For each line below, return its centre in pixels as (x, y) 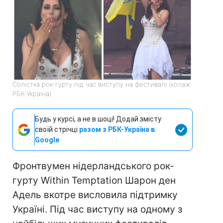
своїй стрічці (57, 130)
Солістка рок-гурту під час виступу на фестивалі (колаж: (102, 84)
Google (47, 140)
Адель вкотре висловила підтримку (95, 195)
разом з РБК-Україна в (117, 130)
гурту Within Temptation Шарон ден (94, 181)
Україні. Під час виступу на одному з (97, 210)
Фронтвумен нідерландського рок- (93, 166)
